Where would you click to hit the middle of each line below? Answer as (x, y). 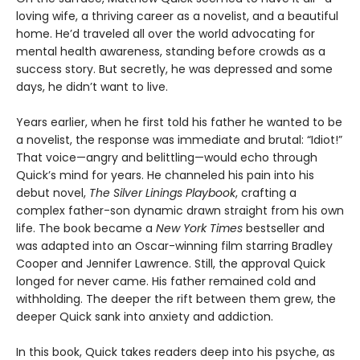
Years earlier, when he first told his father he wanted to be (179, 123)
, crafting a (266, 193)
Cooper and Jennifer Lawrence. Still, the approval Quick (171, 264)
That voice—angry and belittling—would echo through (167, 158)
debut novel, (53, 193)
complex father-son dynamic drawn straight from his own (180, 211)
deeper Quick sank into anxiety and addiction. (145, 317)
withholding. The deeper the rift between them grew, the (176, 299)
